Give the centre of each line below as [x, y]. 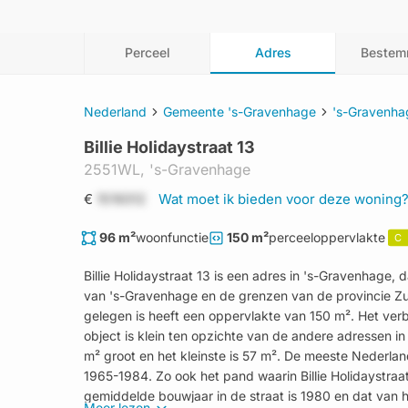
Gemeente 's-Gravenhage [240, 112]
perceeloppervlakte [327, 237]
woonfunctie [172, 237]
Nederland [115, 112]
